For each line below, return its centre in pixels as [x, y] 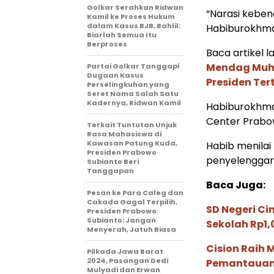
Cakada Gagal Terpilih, [132, 202]
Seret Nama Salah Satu [133, 94]
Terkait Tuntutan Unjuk [132, 125]
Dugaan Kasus [115, 75]
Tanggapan [110, 171]
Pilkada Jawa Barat [125, 251]
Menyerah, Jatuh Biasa [131, 229]
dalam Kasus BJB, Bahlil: [134, 26]
